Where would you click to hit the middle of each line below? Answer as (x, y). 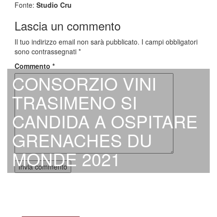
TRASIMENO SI (75, 102)
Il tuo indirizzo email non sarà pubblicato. (77, 41)
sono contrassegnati (46, 51)
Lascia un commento (68, 25)
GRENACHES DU (82, 139)
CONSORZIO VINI (84, 83)
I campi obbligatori (170, 41)
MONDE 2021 (66, 158)
